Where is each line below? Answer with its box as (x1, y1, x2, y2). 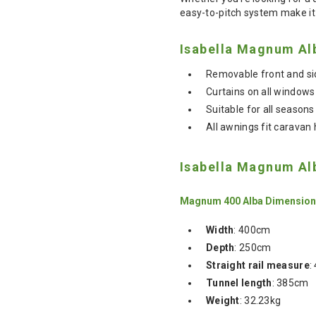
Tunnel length (206, 276, 272, 288)
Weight (206, 294, 240, 306)
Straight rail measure (206, 259, 310, 271)
